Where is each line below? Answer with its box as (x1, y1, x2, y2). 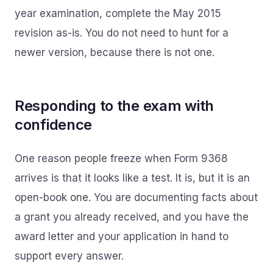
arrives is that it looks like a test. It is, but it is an (15, 172, 250, 184)
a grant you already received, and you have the (15, 211, 249, 223)
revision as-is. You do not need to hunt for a (15, 27, 229, 39)
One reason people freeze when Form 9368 (15, 152, 228, 165)
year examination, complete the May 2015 (15, 7, 221, 19)
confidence (15, 116, 92, 133)
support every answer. (15, 250, 124, 262)
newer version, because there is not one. (15, 46, 214, 58)
